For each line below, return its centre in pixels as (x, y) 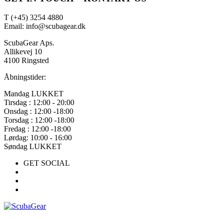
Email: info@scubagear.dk (45, 26)
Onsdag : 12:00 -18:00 (39, 111)
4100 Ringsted (26, 60)
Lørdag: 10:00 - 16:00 (38, 137)
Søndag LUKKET (33, 146)
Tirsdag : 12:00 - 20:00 (39, 102)
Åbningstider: (25, 77)
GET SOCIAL (47, 163)
